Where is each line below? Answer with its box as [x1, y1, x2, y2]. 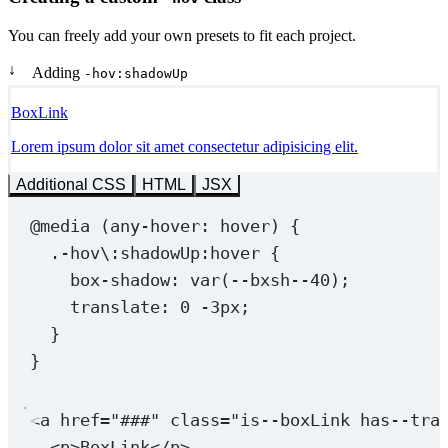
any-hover [109, 216, 200, 237]
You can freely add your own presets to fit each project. [8, 27, 356, 45]
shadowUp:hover [119, 243, 260, 264]
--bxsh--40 [229, 270, 330, 291]
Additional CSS [16, 176, 126, 194]
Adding [32, 64, 84, 82]
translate [69, 297, 160, 318]
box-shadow [69, 270, 170, 291]
